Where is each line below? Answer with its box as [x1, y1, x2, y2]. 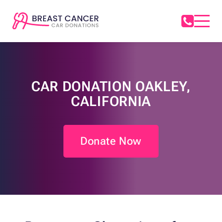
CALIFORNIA [71, 93, 151, 110]
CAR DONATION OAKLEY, [31, 78, 191, 95]
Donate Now [80, 135, 142, 148]
